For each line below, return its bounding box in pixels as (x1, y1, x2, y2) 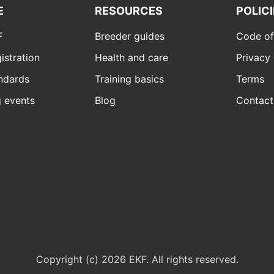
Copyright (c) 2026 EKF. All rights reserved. (35, 253, 239, 265)
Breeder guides (95, 29, 165, 42)
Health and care (95, 51, 169, 64)
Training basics (95, 72, 165, 85)
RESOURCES (95, 4, 163, 17)
